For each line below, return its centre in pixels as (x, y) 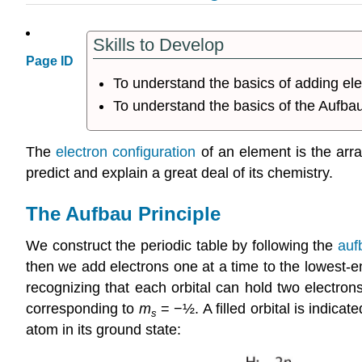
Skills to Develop (158, 45)
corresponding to (82, 309)
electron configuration (126, 152)
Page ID (50, 61)
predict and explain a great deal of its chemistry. (179, 173)
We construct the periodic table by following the (182, 246)
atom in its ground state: (103, 330)
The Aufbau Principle (123, 213)
